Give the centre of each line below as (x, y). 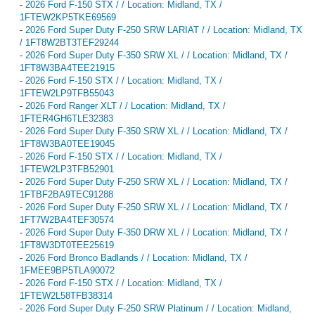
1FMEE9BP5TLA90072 (67, 270)
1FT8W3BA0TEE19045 (67, 143)
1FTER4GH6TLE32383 (66, 118)
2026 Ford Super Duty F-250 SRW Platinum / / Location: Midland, (159, 308)
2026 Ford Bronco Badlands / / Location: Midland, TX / (136, 257)
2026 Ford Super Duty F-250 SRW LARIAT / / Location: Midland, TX (164, 30)
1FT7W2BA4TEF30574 (67, 219)
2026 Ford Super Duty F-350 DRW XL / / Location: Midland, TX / (156, 232)
